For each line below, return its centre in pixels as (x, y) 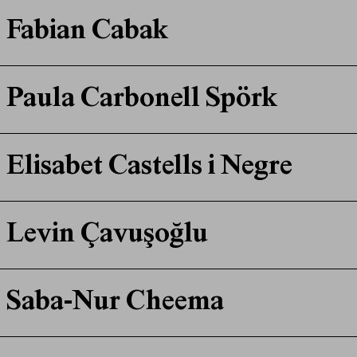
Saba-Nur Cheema (115, 303)
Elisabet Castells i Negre (149, 168)
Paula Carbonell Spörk (141, 100)
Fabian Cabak (87, 32)
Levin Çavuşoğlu (107, 235)
